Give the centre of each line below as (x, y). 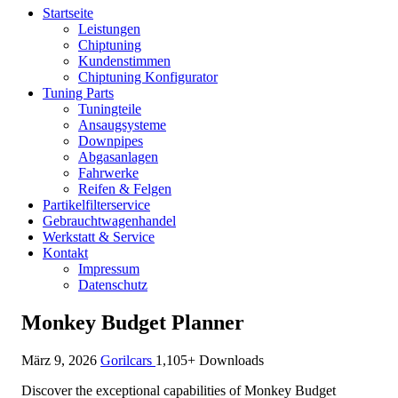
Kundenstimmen (124, 61)
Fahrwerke (108, 173)
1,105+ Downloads (210, 360)
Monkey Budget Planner (133, 322)
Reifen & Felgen (125, 189)
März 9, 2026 (61, 360)
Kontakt (65, 253)
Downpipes (111, 141)
